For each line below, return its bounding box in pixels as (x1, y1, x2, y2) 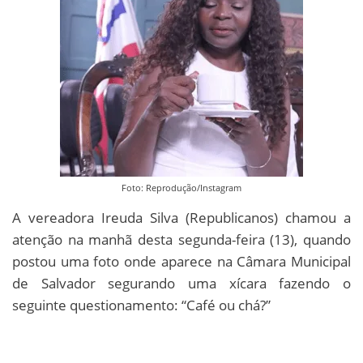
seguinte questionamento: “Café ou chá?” (12, 295, 271, 314)
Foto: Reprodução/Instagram (122, 181, 241, 194)
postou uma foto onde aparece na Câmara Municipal (12, 251, 351, 271)
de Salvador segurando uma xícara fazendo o (12, 273, 351, 293)
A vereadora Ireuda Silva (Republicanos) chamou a (12, 207, 351, 227)
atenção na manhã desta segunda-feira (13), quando (12, 229, 351, 249)
